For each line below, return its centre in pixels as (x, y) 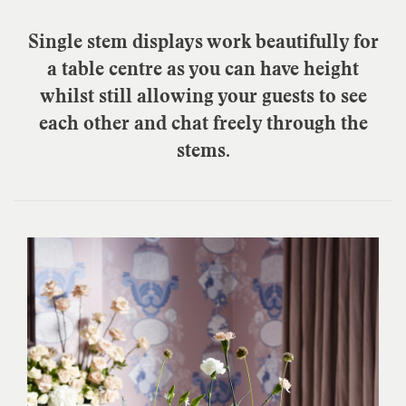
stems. (203, 150)
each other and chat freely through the (203, 123)
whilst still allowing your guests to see (203, 96)
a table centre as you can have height (203, 68)
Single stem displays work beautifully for (203, 41)
